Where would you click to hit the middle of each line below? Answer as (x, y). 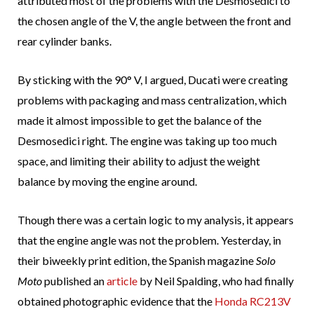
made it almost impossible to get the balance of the (139, 121)
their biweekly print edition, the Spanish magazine (137, 261)
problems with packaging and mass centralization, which (152, 100)
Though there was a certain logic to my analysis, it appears (156, 220)
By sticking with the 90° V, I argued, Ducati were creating (153, 80)
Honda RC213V (253, 301)
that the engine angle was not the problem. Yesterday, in (149, 240)
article (122, 281)
